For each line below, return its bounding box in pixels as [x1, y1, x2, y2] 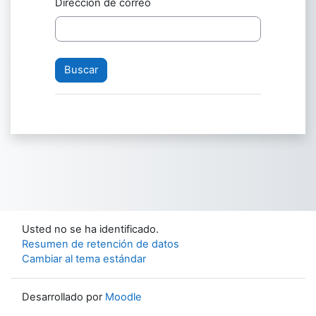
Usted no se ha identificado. [22, 223, 159, 236]
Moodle [105, 291, 142, 303]
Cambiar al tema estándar [22, 253, 146, 265]
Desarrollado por [22, 291, 105, 303]
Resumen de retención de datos [22, 238, 179, 250]
